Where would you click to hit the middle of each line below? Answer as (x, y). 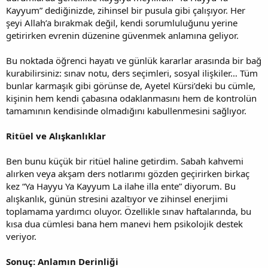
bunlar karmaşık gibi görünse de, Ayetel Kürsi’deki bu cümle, (131, 85)
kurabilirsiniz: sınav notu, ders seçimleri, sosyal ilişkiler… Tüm (132, 73)
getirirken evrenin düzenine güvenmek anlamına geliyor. (122, 35)
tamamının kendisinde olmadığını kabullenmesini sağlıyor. (126, 110)
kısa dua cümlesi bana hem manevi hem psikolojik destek (124, 223)
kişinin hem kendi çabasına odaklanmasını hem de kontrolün (131, 98)
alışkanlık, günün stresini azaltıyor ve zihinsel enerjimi (117, 198)
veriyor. (21, 236)
